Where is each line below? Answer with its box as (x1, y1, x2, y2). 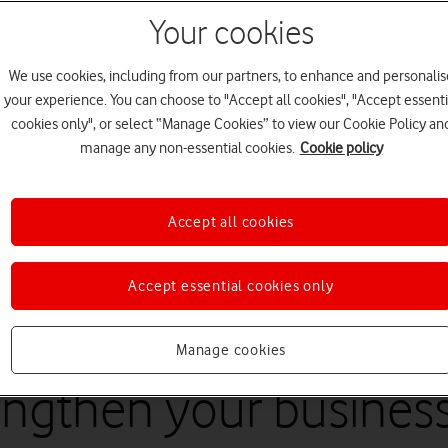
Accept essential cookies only (128, 277, 334, 295)
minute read (3, 256, 89, 277)
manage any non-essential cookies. (79, 139, 295, 157)
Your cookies (148, 16, 314, 52)
